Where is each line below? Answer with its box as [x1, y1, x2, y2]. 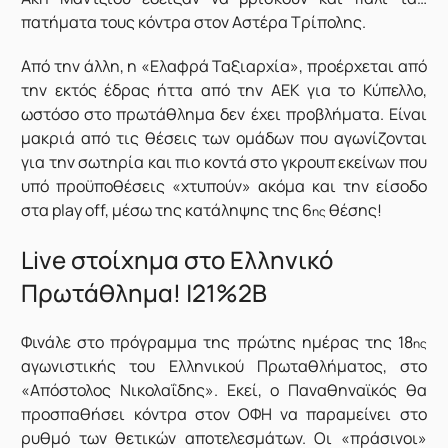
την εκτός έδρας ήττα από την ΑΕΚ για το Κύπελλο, [21, 79, 427, 102]
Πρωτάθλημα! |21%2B [21, 276, 268, 310]
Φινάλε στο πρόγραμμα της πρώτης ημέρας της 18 [21, 331, 413, 354]
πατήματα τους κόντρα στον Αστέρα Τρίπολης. [21, 10, 367, 33]
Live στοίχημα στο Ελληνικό [21, 243, 334, 277]
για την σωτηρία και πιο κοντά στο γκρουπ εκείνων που [21, 151, 427, 174]
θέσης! [326, 199, 383, 222]
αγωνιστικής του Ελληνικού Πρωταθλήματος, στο [21, 355, 427, 378]
